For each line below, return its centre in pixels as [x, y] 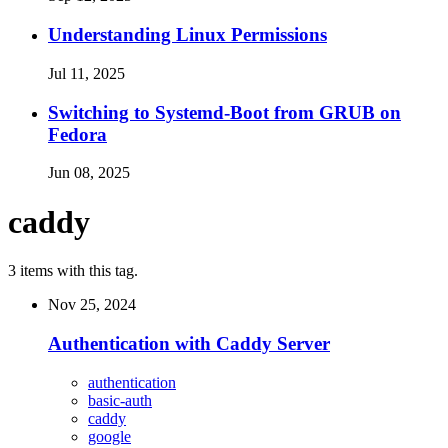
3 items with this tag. [73, 271]
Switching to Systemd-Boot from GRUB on [224, 112]
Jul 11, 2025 [86, 73]
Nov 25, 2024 [92, 305]
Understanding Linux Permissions [187, 35]
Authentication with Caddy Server [189, 343]
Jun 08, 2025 [89, 173]
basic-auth [120, 400]
